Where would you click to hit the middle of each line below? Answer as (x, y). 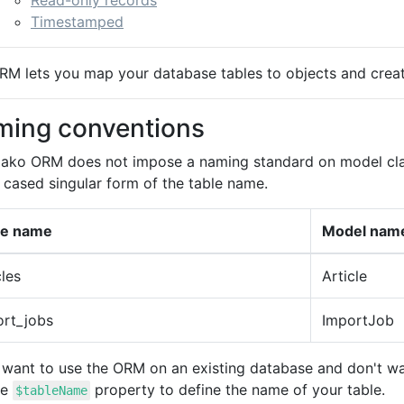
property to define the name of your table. (238, 390)
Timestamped (77, 22)
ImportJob (358, 320)
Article (344, 276)
